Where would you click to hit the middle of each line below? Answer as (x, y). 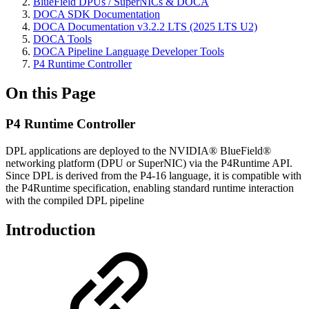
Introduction (50, 229)
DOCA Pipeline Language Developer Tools (129, 52)
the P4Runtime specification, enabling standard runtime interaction (150, 188)
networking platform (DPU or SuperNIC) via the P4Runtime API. (149, 163)
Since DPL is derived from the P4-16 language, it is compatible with (153, 175)
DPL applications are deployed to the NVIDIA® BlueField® (138, 150)
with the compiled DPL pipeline (75, 200)
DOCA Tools (62, 39)
